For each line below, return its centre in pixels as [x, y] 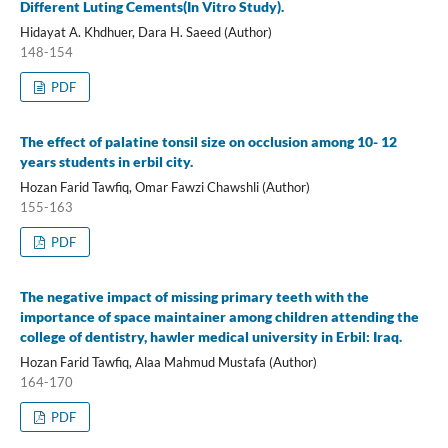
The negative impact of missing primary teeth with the [194, 296]
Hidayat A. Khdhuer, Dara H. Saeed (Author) [145, 31]
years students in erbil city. [106, 161]
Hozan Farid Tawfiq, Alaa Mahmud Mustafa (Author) [168, 361]
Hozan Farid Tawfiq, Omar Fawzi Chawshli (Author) [164, 186]
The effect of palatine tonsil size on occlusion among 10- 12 [208, 141]
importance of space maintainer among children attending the [219, 316]
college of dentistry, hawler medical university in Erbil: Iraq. [210, 336]
